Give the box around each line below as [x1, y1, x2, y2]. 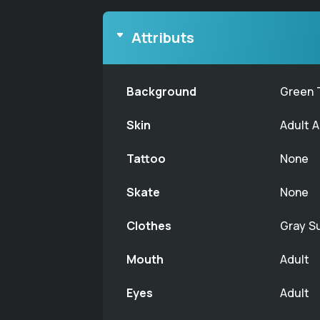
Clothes [126, 218, 171, 234]
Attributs [131, 28, 194, 47]
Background [126, 84, 196, 99]
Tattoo [126, 151, 166, 166]
